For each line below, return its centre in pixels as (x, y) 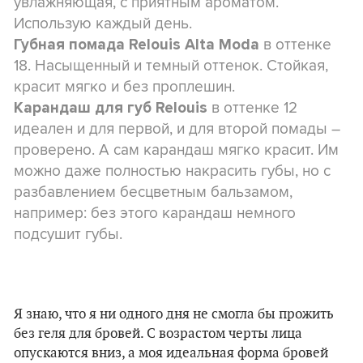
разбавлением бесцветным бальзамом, (153, 191)
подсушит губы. (68, 233)
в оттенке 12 (252, 107)
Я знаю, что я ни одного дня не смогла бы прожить (174, 314)
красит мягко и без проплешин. (124, 86)
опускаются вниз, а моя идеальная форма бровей (171, 353)
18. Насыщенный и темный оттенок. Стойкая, (171, 65)
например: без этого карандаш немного (155, 212)
